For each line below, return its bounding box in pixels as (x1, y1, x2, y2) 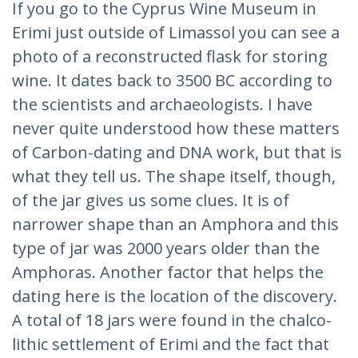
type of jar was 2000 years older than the (12, 237, 320, 259)
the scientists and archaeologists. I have (12, 93, 312, 115)
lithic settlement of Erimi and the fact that (12, 333, 329, 355)
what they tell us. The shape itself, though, (12, 165, 336, 187)
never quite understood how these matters (12, 117, 340, 139)
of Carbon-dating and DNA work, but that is (12, 141, 342, 163)
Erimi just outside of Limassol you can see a (12, 22, 340, 43)
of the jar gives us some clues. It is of (12, 189, 289, 211)
